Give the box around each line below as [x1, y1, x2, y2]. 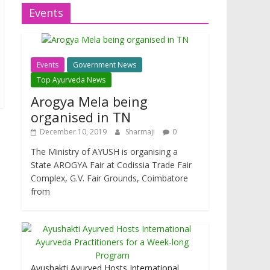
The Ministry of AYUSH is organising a [31, 146, 178, 158]
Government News [73, 60, 136, 71]
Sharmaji [125, 127, 157, 137]
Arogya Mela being [31, 92, 148, 111]
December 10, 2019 [40, 127, 107, 137]
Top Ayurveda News [37, 75, 105, 86]
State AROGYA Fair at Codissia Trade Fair [31, 159, 192, 171]
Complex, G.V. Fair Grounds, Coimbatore [31, 172, 188, 184]
